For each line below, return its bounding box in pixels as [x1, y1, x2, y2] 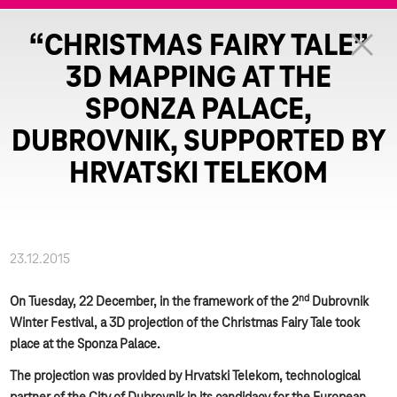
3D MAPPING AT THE [66, 63, 331, 95]
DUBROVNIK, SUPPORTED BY [11, 127, 386, 159]
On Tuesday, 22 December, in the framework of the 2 [10, 295, 300, 309]
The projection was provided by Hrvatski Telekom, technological [10, 370, 362, 384]
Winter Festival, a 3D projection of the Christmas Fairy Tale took [10, 316, 361, 331]
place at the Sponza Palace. [10, 338, 161, 352]
